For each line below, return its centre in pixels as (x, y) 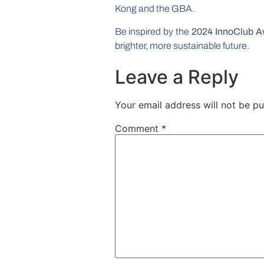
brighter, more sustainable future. (182, 45)
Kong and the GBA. (154, 9)
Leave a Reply (176, 77)
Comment (138, 129)
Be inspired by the (153, 31)
